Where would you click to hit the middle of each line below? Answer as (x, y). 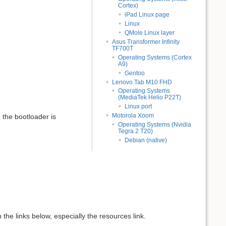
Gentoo (134, 73)
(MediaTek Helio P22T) (150, 98)
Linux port (138, 107)
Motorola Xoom (133, 116)
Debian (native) (146, 140)
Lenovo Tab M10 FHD (142, 82)
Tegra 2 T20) (136, 131)
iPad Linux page (147, 15)
